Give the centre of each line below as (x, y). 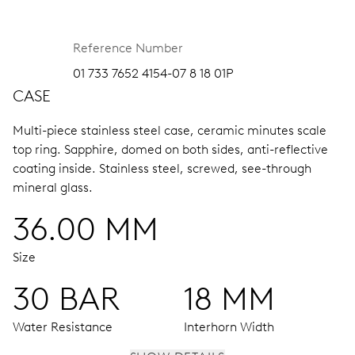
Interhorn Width (229, 326)
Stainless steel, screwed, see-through (205, 168)
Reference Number (128, 48)
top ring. (38, 149)
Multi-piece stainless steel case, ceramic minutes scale (170, 130)
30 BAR (66, 298)
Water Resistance (63, 326)
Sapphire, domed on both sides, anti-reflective (196, 149)
